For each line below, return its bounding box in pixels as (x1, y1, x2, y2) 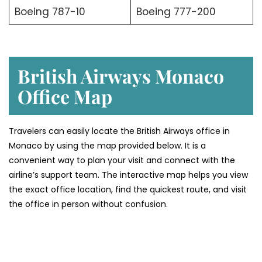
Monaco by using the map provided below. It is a (9, 140, 206, 152)
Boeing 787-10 (14, 4, 85, 19)
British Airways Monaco (18, 63, 224, 89)
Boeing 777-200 (136, 4, 216, 19)
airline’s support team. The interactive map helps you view (9, 169, 248, 181)
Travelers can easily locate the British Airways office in (9, 125, 230, 137)
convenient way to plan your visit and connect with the (9, 154, 235, 167)
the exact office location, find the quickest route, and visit (9, 184, 247, 196)
